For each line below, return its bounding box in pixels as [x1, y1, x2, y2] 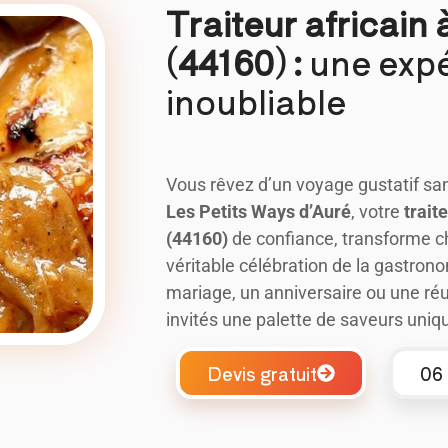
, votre [351, 201, 405, 222]
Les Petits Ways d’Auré [166, 201, 352, 222]
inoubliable [166, 77, 347, 125]
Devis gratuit [207, 359, 318, 386]
